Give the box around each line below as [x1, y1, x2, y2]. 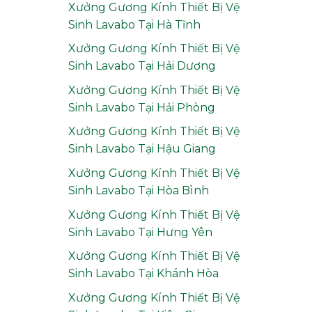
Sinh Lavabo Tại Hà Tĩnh [68, 17, 201, 31]
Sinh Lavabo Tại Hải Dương [68, 59, 216, 73]
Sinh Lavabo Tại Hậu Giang [68, 142, 216, 156]
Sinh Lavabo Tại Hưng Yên [68, 225, 212, 239]
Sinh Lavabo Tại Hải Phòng [68, 100, 215, 114]
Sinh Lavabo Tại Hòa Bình [68, 184, 209, 197]
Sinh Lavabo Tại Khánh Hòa [68, 267, 219, 281]
